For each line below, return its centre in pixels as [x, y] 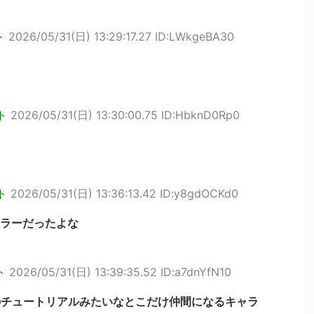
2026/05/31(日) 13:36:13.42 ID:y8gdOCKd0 [124, 193]
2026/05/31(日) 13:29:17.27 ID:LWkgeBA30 [121, 36]
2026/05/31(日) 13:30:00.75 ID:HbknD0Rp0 [125, 115]
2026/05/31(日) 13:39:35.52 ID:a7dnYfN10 [120, 272]
